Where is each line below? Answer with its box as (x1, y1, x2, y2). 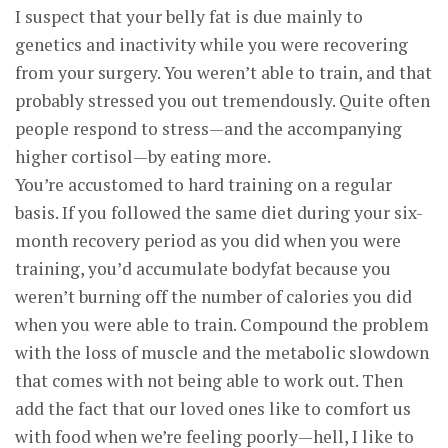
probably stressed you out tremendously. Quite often (15, 89, 430, 112)
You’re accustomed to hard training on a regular (15, 173, 392, 196)
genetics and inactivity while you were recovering (15, 33, 408, 56)
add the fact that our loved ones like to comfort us (15, 397, 411, 420)
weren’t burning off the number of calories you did (15, 285, 412, 308)
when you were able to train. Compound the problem (15, 313, 429, 336)
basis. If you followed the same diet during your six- (15, 201, 423, 224)
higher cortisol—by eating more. (15, 145, 271, 168)
